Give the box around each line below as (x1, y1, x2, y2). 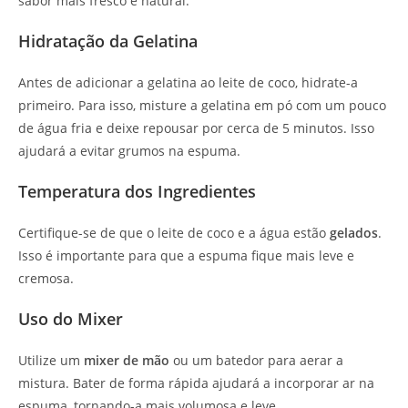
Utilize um (18, 352, 84, 370)
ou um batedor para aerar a (169, 352, 343, 370)
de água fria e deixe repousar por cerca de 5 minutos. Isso (18, 119, 374, 138)
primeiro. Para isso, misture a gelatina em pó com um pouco (18, 97, 386, 115)
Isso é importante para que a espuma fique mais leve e (18, 247, 354, 265)
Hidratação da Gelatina (18, 30, 198, 53)
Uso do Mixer (18, 308, 123, 331)
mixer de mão (84, 352, 169, 370)
